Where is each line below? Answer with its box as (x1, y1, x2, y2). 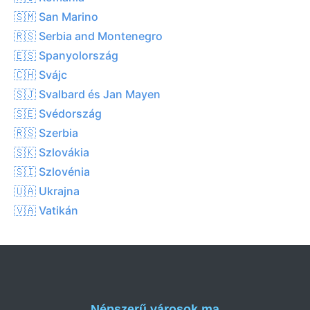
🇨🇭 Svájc (14, 67, 67, 82)
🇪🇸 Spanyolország (14, 48, 118, 62)
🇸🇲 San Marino (14, 9, 98, 24)
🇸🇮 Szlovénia (14, 164, 90, 179)
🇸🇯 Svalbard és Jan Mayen (14, 86, 161, 101)
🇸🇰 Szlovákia (14, 145, 89, 159)
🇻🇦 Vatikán (14, 203, 78, 217)
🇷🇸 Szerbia (14, 125, 78, 140)
